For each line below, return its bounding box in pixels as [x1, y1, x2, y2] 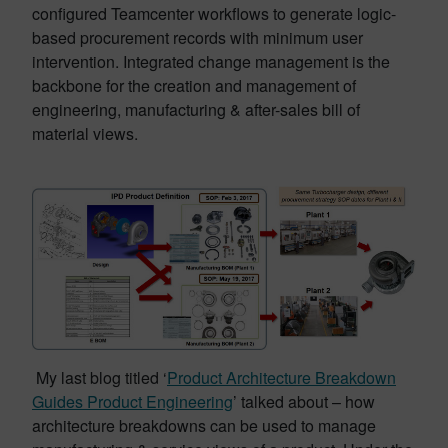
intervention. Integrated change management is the [32, 50, 390, 73]
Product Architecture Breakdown [167, 366, 396, 390]
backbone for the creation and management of [32, 74, 356, 97]
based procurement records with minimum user [32, 26, 363, 49]
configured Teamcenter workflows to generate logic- [32, 2, 396, 25]
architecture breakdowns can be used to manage [32, 414, 376, 438]
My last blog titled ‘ [32, 366, 167, 390]
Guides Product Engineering [32, 390, 233, 414]
